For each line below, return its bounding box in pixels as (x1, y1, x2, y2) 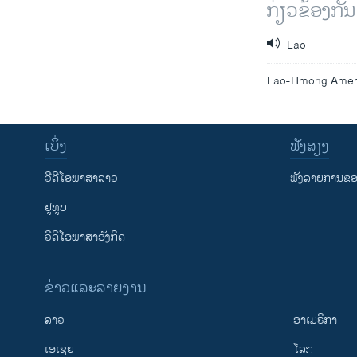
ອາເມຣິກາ (293, 310, 337, 329)
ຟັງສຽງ (290, 134, 329, 159)
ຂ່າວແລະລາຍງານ (45, 276, 147, 300)
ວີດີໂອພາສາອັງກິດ (45, 227, 125, 246)
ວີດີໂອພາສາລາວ (45, 168, 118, 187)
